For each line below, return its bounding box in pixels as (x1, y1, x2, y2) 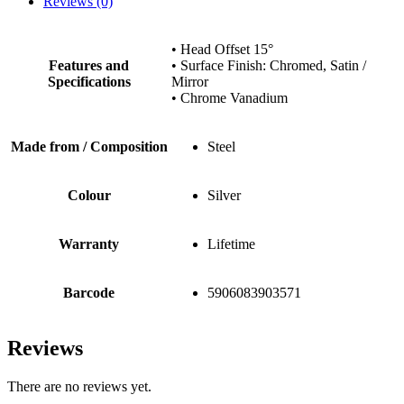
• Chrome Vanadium (171, 90, 288, 106)
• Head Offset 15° (171, 41, 273, 58)
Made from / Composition (10, 139, 168, 155)
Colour (67, 188, 111, 204)
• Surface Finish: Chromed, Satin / (171, 58, 366, 74)
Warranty (59, 236, 119, 252)
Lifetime (207, 236, 255, 252)
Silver (207, 188, 241, 204)
